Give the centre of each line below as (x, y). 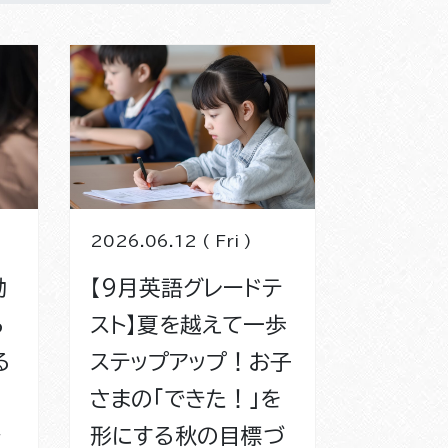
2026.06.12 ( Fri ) (170, 240)
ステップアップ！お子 (190, 361)
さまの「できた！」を (185, 398)
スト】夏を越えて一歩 (188, 324)
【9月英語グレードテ (185, 287)
